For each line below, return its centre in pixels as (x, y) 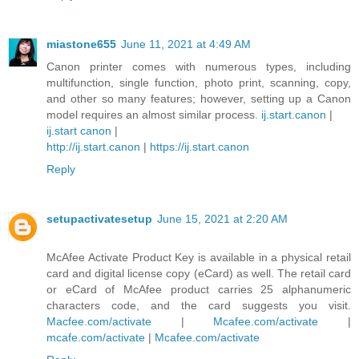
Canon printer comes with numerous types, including (199, 66)
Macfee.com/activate (99, 321)
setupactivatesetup (99, 218)
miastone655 (81, 44)
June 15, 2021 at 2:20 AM (222, 218)
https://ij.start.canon (200, 146)
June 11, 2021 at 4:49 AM (186, 44)
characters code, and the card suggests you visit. (199, 305)
